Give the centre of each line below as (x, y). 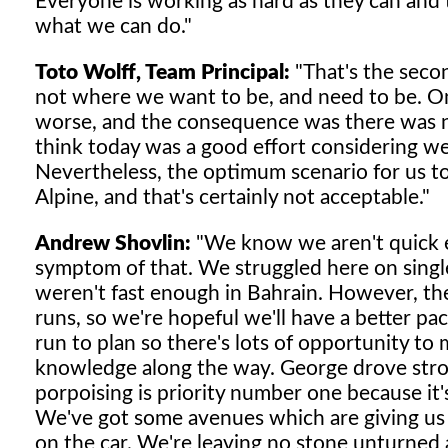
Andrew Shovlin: (113, 243)
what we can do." (113, 26)
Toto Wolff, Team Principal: (162, 72)
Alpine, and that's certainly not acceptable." (232, 197)
